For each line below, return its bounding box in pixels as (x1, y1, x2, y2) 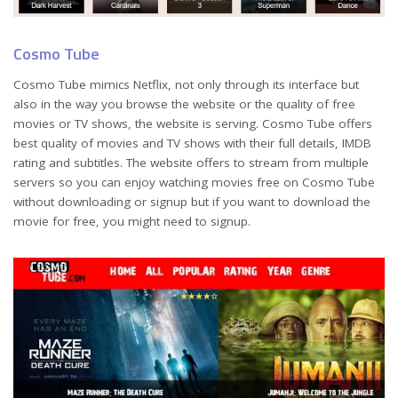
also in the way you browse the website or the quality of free (13, 96, 355, 113)
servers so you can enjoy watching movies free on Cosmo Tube (13, 174, 375, 191)
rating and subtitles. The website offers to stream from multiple (13, 155, 369, 171)
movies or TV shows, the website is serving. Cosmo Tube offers (13, 115, 372, 132)
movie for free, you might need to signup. (13, 213, 251, 230)
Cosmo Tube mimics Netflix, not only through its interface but (13, 76, 359, 93)
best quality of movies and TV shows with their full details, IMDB (13, 135, 371, 152)
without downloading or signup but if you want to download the (13, 194, 370, 211)
